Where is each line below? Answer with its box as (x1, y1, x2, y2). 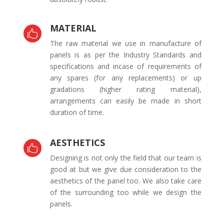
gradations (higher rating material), (49, 84, 201, 94)
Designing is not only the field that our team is (49, 153, 201, 162)
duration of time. (49, 107, 104, 117)
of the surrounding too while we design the (49, 187, 201, 197)
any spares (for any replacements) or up (49, 73, 201, 82)
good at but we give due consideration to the (49, 164, 201, 174)
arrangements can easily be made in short (49, 96, 201, 105)
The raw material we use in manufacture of (49, 38, 201, 48)
